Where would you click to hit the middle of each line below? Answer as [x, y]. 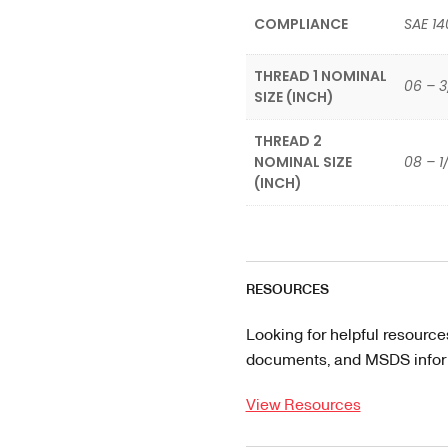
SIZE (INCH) [293, 97]
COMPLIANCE [300, 24]
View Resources [303, 403]
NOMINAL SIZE [302, 162]
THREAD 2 [287, 141]
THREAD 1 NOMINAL [320, 76]
